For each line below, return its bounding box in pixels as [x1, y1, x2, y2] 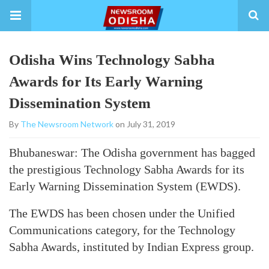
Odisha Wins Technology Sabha [9, 52, 215, 68]
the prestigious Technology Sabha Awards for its [9, 163, 244, 176]
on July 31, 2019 [113, 119, 175, 129]
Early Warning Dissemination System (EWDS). [9, 180, 241, 193]
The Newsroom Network [20, 119, 113, 129]
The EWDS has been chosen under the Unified [9, 207, 235, 220]
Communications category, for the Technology [9, 223, 235, 237]
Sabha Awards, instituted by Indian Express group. [9, 240, 254, 253]
